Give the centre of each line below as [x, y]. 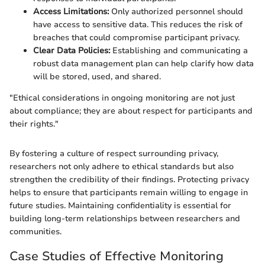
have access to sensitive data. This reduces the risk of [138, 25]
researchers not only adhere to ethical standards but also [122, 167]
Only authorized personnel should [176, 12]
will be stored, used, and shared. [97, 77]
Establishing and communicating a [179, 51]
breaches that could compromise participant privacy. [136, 38]
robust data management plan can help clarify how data [143, 64]
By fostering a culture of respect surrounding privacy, [114, 154]
